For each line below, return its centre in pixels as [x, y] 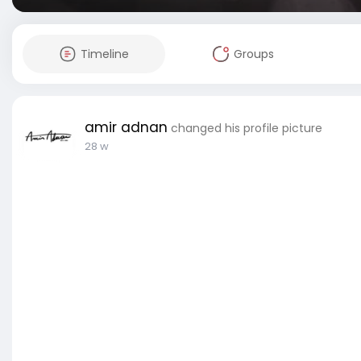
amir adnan [126, 127]
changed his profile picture [247, 128]
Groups [253, 54]
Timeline [104, 54]
